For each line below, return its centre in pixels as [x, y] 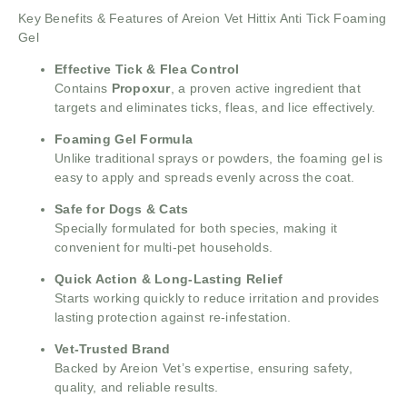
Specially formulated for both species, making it [196, 228]
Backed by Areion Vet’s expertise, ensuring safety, [203, 368]
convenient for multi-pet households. [164, 248]
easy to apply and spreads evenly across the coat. [205, 178]
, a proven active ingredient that [266, 89]
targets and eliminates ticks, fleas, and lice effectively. [215, 108]
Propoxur [141, 89]
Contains [83, 89]
